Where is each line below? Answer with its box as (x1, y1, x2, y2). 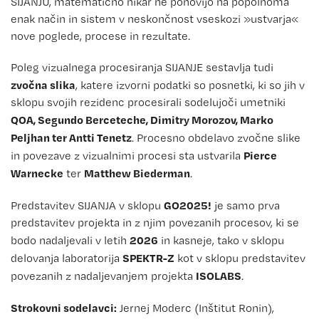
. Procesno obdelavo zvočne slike (132, 130, 300, 145)
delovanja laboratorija (11, 251, 122, 265)
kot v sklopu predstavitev (174, 251, 305, 265)
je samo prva (211, 198, 280, 212)
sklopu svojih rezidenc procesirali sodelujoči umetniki (11, 95, 286, 109)
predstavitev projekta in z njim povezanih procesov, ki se (11, 215, 299, 229)
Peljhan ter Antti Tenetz (11, 130, 132, 145)
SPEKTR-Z (122, 250, 174, 265)
